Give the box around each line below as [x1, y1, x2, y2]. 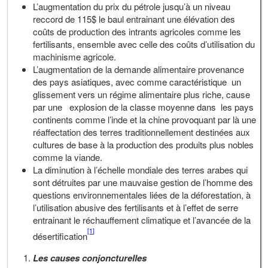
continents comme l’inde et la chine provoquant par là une [33, 113, 257, 126]
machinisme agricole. [33, 50, 117, 63]
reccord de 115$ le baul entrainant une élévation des [33, 13, 236, 26]
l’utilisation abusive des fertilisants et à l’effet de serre [33, 201, 239, 214]
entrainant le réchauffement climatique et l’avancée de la [33, 214, 251, 227]
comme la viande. [33, 151, 103, 164]
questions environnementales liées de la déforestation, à [33, 188, 251, 202]
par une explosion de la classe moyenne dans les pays [33, 100, 254, 114]
